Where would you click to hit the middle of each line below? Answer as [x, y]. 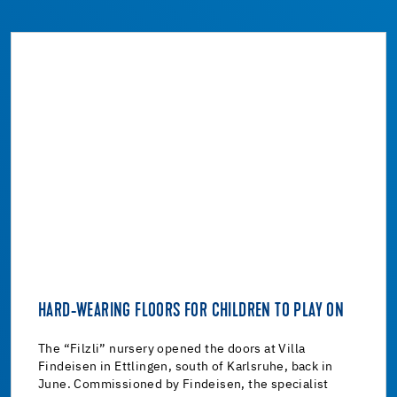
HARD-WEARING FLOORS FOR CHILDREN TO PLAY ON [191, 311]
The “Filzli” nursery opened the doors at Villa [172, 349]
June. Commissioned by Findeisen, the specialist [183, 384]
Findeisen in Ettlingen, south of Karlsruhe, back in [186, 366]
